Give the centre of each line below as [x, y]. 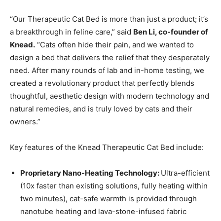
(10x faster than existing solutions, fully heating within [114, 186]
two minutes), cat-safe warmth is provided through [109, 199]
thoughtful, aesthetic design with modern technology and [110, 96]
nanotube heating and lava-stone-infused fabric [103, 212]
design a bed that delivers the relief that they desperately [110, 58]
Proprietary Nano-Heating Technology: [91, 173]
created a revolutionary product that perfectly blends [102, 83]
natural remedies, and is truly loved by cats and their [101, 109]
